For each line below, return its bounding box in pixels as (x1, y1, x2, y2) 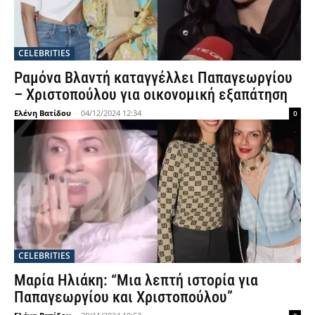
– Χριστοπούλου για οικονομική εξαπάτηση (14, 86, 288, 103)
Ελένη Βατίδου (14, 108, 71, 118)
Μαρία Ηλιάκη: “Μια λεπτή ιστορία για (14, 271, 258, 289)
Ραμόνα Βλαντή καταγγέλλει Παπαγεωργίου (14, 69, 292, 86)
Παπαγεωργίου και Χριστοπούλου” (14, 288, 233, 306)
